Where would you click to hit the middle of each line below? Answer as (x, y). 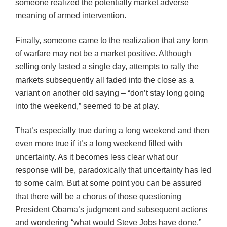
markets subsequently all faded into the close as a (104, 80)
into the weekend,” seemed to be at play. (87, 106)
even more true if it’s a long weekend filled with (99, 144)
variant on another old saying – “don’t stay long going (110, 93)
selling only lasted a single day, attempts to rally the (107, 66)
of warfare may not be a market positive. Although (103, 53)
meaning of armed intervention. (71, 16)
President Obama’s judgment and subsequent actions (111, 210)
